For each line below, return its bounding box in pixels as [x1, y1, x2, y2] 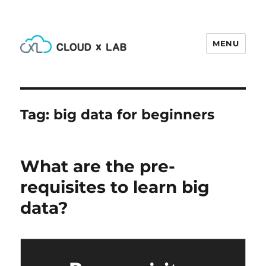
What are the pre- [20, 156, 176, 176]
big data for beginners [53, 106, 215, 123]
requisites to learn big [20, 177, 210, 197]
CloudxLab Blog [20, 61, 135, 78]
